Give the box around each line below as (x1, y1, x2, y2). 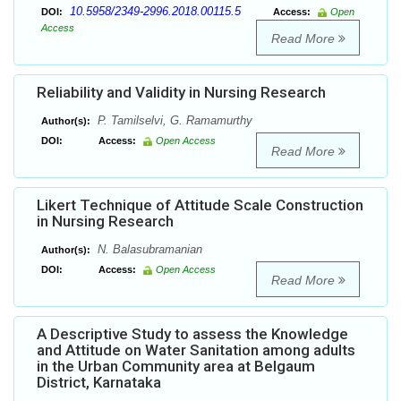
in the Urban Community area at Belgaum (37, 357, 315, 376)
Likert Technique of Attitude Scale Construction (37, 196, 363, 215)
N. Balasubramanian (94, 243, 202, 257)
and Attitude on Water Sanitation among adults (37, 341, 355, 360)
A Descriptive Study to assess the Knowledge (37, 325, 348, 344)
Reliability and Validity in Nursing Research (37, 83, 326, 102)
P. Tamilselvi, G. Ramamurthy (94, 114, 252, 128)
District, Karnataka (37, 373, 161, 392)
